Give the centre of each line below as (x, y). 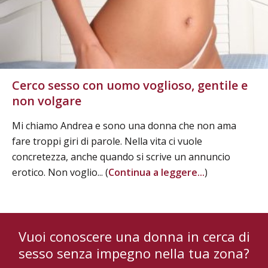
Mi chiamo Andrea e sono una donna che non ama (124, 126)
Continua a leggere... (156, 173)
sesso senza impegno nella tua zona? (134, 253)
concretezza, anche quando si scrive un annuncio (121, 157)
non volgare (47, 101)
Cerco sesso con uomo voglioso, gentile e (130, 86)
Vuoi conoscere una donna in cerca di (134, 237)
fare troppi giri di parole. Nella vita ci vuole (107, 141)
